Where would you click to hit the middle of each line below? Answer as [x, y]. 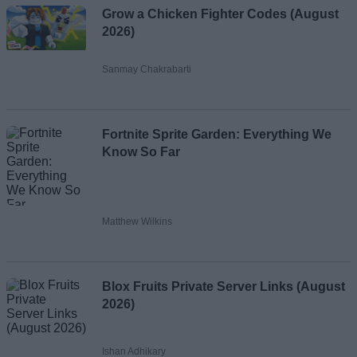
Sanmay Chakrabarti [147, 69]
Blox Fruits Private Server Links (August [224, 286]
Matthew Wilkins [137, 221]
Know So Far [141, 151]
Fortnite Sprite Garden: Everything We [217, 134]
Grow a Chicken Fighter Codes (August [220, 14]
